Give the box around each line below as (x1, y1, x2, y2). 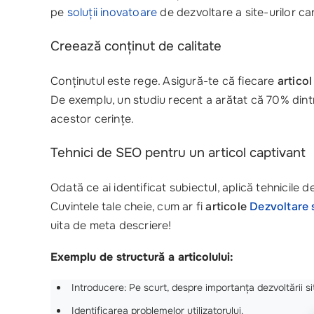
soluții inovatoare (67, 5, 158, 20)
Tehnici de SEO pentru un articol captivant (50, 144, 306, 161)
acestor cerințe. (50, 111, 135, 126)
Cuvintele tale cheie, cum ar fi (50, 199, 206, 214)
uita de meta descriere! (50, 218, 172, 233)
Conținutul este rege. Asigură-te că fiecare (50, 74, 278, 88)
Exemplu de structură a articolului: (50, 250, 233, 265)
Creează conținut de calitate (50, 38, 221, 55)
